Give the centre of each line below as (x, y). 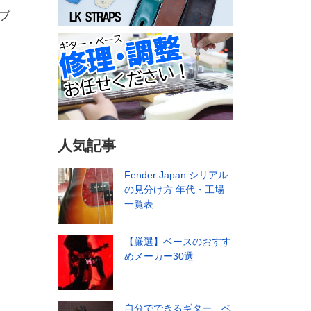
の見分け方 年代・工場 (174, 190)
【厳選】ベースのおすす (178, 242)
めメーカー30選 (159, 257)
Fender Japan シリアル (176, 175)
